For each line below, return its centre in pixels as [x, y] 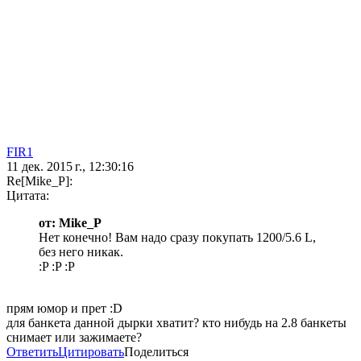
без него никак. [81, 252]
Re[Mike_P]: [39, 181]
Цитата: [28, 196]
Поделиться [156, 352]
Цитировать [91, 352]
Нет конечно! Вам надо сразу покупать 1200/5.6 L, [177, 238]
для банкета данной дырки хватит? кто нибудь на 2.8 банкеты [176, 323]
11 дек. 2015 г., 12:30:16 [70, 167]
